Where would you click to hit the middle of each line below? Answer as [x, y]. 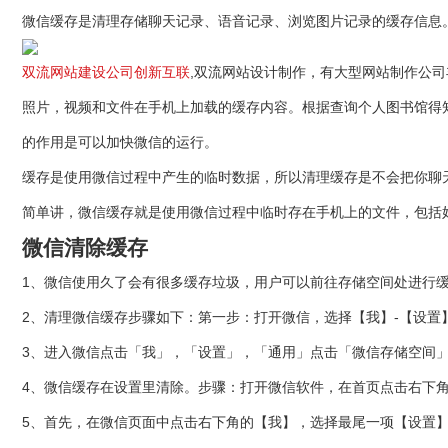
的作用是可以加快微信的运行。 [120, 142]
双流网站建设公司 [78, 72]
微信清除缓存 [85, 247]
